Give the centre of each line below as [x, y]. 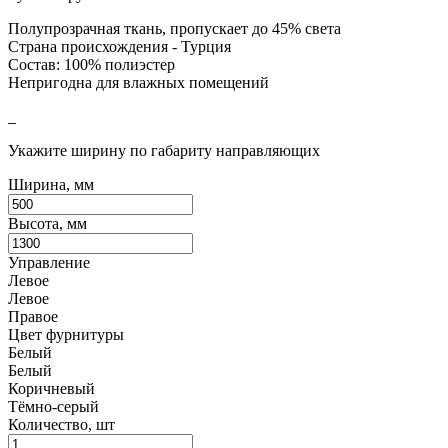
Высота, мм [47, 223]
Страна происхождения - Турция [119, 46]
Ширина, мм [51, 184]
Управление [49, 262]
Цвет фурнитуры [66, 334]
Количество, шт [61, 424]
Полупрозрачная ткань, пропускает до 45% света [174, 28]
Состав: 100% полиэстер [91, 64]
